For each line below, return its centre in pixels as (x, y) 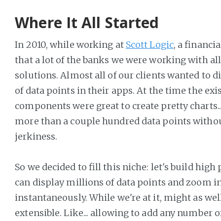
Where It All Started (87, 22)
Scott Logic (149, 44)
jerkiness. (36, 136)
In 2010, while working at (70, 44)
